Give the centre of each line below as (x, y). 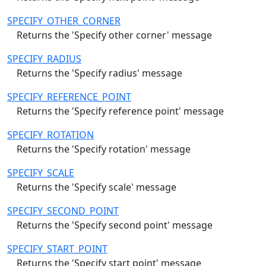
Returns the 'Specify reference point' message (120, 111)
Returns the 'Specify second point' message (115, 225)
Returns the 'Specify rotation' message (104, 149)
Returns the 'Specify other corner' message (114, 35)
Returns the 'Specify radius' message (99, 73)
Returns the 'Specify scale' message (96, 187)
